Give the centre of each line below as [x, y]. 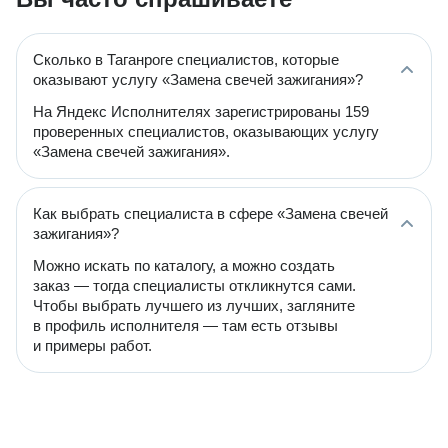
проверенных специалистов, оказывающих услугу [206, 131]
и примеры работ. [92, 345]
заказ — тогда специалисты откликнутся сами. [194, 285]
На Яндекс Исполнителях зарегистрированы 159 [201, 111]
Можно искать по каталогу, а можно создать [184, 265]
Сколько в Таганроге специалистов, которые [186, 59]
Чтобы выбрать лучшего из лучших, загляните [194, 305]
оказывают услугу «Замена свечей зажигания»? [198, 79]
